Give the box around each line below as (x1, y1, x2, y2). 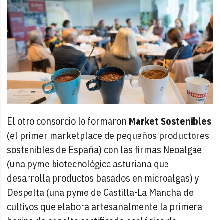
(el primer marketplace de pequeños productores (7, 128, 210, 142)
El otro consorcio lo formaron (7, 114, 129, 128)
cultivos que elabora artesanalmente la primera (7, 199, 203, 213)
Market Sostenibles (129, 114, 212, 128)
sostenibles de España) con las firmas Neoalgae (7, 142, 202, 156)
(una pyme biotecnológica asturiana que (7, 157, 169, 170)
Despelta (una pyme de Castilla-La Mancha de (7, 185, 194, 199)
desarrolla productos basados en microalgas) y (7, 171, 199, 185)
